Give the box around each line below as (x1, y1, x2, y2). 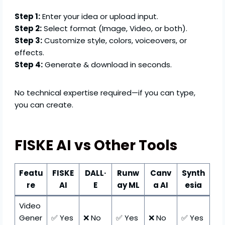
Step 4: (15, 59, 43, 70)
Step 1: (15, 11, 41, 22)
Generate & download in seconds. (43, 59, 172, 70)
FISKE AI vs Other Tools (15, 136, 178, 156)
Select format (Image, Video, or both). (42, 23, 188, 34)
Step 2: (15, 23, 42, 34)
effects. (15, 47, 45, 58)
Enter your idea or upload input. (40, 11, 159, 22)
